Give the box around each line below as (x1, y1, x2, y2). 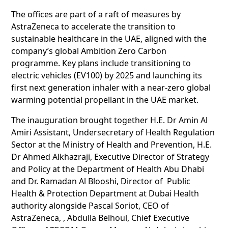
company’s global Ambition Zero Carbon (11, 45, 167, 56)
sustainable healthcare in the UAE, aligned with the (11, 33, 207, 44)
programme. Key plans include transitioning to (11, 57, 191, 69)
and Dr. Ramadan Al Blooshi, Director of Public (11, 175, 191, 187)
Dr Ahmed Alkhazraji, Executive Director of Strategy (11, 151, 210, 162)
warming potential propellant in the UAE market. (11, 94, 199, 105)
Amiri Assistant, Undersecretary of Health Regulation (11, 126, 215, 138)
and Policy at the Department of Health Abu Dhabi (11, 163, 205, 175)
